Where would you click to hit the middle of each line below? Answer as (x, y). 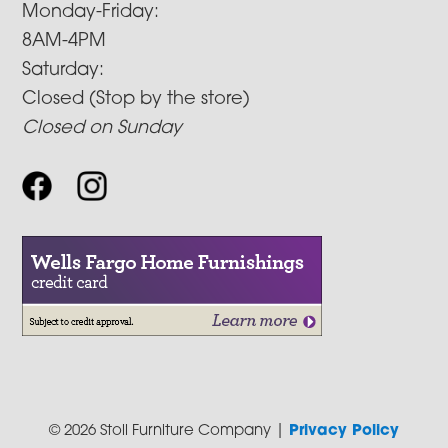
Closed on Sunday (102, 129)
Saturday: (63, 71)
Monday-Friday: (91, 13)
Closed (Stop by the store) (136, 100)
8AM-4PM (64, 42)
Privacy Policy (343, 432)
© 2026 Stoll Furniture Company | (168, 432)
